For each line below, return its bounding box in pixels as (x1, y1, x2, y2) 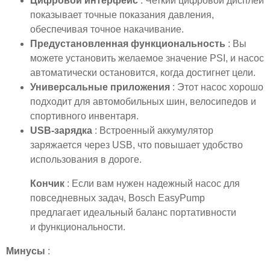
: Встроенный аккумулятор (95, 125, 213, 136)
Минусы (6, 246, 48, 257)
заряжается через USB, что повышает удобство (30, 140, 243, 151)
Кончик (30, 178, 67, 189)
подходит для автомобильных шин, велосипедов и (30, 96, 256, 107)
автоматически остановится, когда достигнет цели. (30, 67, 256, 78)
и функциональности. (30, 222, 125, 233)
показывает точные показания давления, (30, 10, 214, 20)
